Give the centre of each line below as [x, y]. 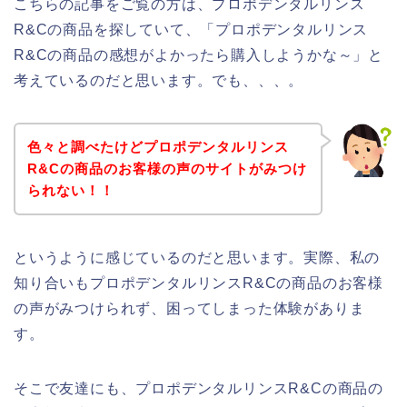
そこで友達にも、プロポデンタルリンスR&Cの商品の [199, 388]
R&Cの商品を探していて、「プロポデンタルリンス [191, 30]
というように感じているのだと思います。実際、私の [197, 257]
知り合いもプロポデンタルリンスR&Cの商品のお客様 [199, 283]
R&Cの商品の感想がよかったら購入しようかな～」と [199, 55]
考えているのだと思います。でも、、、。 [159, 81]
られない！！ [70, 190]
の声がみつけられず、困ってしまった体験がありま [189, 308]
